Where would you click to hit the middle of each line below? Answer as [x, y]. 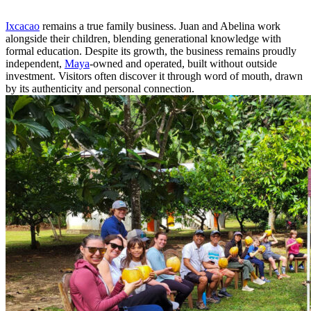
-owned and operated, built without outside [183, 63]
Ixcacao [23, 26]
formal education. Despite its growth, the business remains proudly [151, 51]
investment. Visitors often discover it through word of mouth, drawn [154, 76]
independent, [35, 63]
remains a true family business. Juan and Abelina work [160, 26]
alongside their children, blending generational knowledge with [143, 38]
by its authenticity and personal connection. [100, 88]
